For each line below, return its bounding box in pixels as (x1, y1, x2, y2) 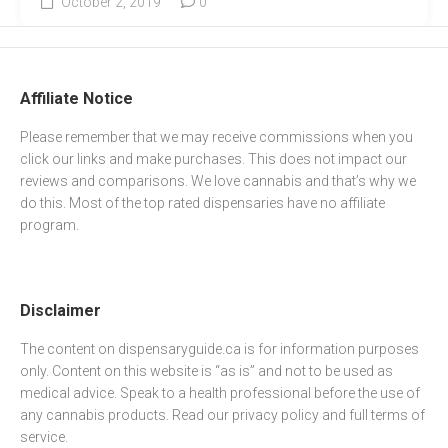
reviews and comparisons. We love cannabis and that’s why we (20, 173, 416, 190)
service (20, 429, 65, 446)
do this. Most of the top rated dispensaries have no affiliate (20, 195, 385, 212)
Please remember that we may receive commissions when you (20, 129, 413, 146)
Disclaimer (20, 301, 101, 321)
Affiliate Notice (20, 89, 133, 109)
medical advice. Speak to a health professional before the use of (20, 385, 420, 402)
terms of (371, 407, 425, 424)
